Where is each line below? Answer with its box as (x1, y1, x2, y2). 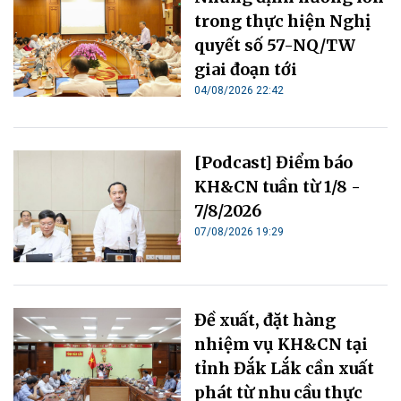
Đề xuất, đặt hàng (194, 309, 337, 330)
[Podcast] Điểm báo (194, 151, 354, 173)
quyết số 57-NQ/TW (194, 34, 356, 55)
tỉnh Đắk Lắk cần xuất (194, 357, 375, 379)
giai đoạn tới (194, 58, 298, 80)
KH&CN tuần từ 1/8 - (194, 175, 362, 197)
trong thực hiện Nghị (194, 10, 371, 31)
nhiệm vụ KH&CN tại (194, 333, 369, 354)
